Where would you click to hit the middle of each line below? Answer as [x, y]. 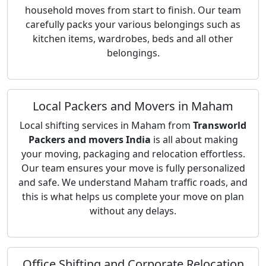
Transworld [220, 125]
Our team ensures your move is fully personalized [133, 168]
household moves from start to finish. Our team [133, 10]
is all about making [194, 140]
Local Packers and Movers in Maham [133, 106]
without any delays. [133, 211]
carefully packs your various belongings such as [133, 24]
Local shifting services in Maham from [106, 125]
